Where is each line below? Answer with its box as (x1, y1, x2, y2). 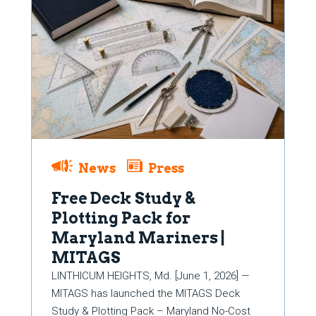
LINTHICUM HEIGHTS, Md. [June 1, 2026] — (51, 269, 250, 282)
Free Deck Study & (51, 188, 195, 207)
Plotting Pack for (51, 208, 191, 227)
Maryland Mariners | (51, 228, 226, 247)
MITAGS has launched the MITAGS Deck (51, 286, 241, 300)
